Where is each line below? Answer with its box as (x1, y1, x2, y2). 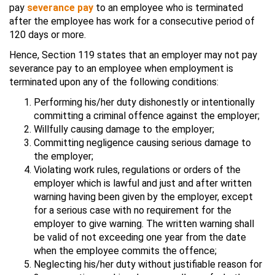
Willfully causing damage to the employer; (34, 123, 214, 135)
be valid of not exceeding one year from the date (34, 231, 246, 243)
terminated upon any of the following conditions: (9, 76, 219, 88)
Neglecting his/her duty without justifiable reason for (34, 258, 262, 270)
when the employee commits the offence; (34, 244, 217, 257)
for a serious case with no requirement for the (34, 204, 231, 216)
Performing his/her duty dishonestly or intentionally (34, 96, 255, 108)
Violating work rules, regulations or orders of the (34, 163, 241, 176)
